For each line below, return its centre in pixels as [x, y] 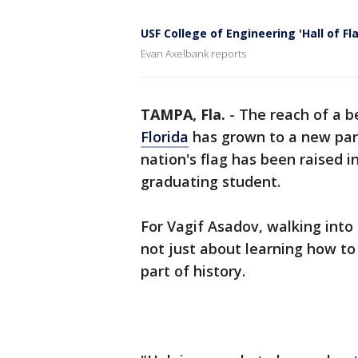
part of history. [193, 271]
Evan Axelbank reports [193, 54]
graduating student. [211, 181]
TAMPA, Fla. [183, 114]
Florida [165, 137]
